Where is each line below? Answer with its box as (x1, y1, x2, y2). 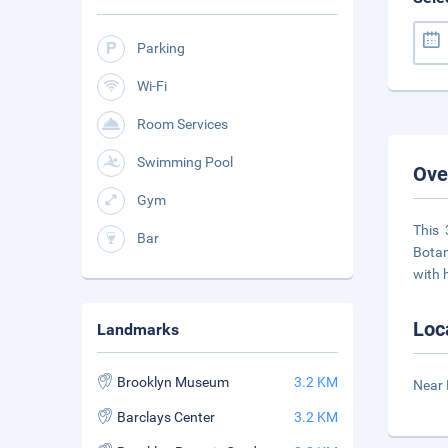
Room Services (137, 116, 228, 132)
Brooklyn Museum (117, 374, 229, 390)
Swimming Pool (137, 154, 233, 170)
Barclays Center (117, 409, 215, 425)
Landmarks (97, 320, 179, 339)
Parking (137, 40, 185, 56)
